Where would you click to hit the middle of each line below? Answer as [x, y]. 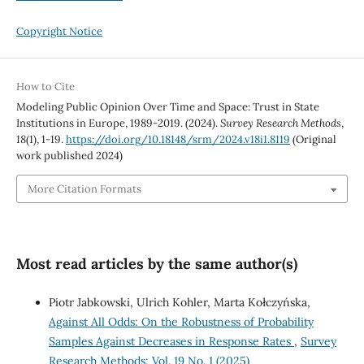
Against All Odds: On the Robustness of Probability [181, 321]
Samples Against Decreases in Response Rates [171, 341]
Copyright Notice [59, 32]
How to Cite [45, 87]
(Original [313, 140]
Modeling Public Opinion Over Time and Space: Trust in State [167, 107]
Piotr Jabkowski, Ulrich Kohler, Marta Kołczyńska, [179, 302]
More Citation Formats [84, 188]
